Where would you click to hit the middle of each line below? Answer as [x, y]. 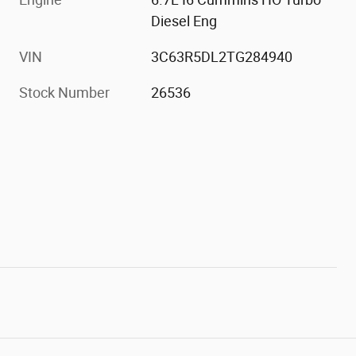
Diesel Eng [184, 21]
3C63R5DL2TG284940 [222, 57]
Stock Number [64, 93]
